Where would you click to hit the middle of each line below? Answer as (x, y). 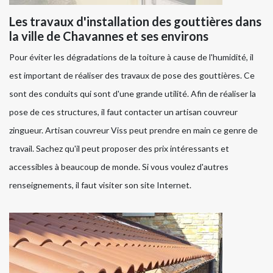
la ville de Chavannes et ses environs (109, 36)
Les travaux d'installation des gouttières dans (135, 22)
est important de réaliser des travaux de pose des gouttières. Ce (132, 76)
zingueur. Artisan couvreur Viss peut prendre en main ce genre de (133, 130)
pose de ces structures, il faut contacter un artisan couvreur (123, 112)
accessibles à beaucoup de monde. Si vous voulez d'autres (119, 167)
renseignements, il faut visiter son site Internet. (100, 185)
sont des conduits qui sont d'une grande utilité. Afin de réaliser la (133, 94)
